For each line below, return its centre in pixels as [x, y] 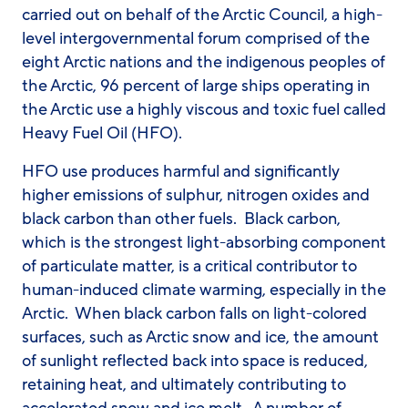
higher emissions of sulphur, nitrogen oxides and [196, 195]
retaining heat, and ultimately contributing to [184, 384]
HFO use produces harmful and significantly [181, 171]
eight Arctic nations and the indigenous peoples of [204, 62]
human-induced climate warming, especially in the [204, 290]
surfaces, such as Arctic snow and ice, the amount [200, 337]
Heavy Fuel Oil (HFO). [102, 133]
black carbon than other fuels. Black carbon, [181, 219]
